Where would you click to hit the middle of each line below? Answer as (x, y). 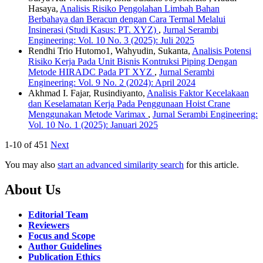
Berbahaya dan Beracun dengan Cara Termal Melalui (127, 19)
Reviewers (49, 225)
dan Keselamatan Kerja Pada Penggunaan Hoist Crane (129, 104)
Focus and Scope (62, 236)
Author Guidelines (65, 247)
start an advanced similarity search (121, 165)
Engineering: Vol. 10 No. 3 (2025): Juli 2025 (111, 41)
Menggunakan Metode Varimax (88, 114)
